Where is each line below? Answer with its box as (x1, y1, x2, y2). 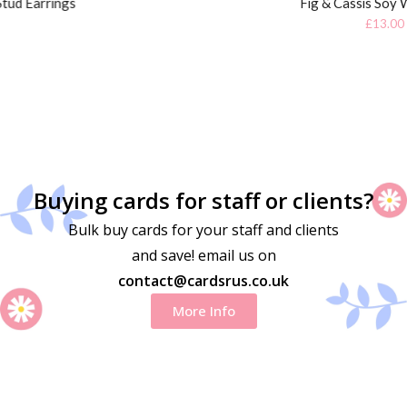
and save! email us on (131, 244, 276, 265)
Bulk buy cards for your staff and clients (68, 219, 339, 240)
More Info (172, 301, 235, 320)
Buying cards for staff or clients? (34, 184, 373, 215)
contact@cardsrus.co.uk (118, 270, 289, 291)
